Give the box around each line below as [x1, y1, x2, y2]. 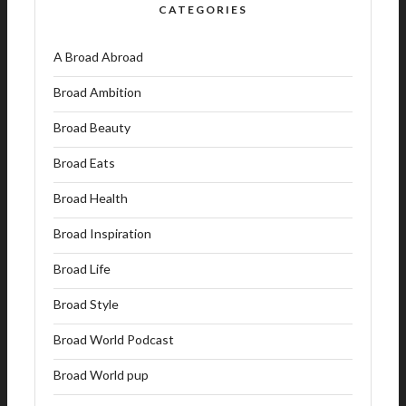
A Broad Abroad [53, 49, 143, 65]
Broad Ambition [53, 84, 141, 101]
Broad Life [53, 261, 111, 277]
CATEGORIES [159, 3, 247, 17]
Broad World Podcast [53, 332, 174, 348]
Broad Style [53, 296, 119, 313]
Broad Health [53, 190, 128, 207]
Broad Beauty [53, 120, 130, 136]
